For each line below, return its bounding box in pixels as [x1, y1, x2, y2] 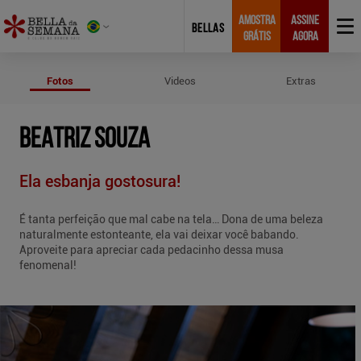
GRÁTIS [243, 30, 271, 44]
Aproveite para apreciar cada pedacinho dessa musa [19, 243, 284, 256]
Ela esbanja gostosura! [19, 172, 180, 191]
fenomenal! [19, 259, 77, 272]
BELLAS [192, 22, 225, 35]
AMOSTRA [238, 14, 276, 27]
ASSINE [291, 14, 319, 27]
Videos [164, 75, 197, 87]
